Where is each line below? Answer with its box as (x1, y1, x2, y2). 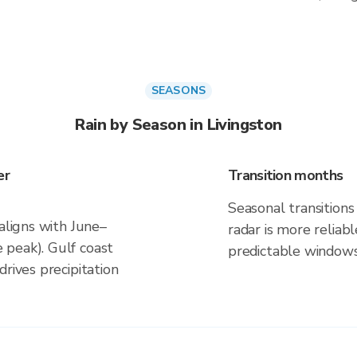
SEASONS (151, 83, 206, 98)
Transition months (228, 166, 343, 185)
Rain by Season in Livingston (75, 114, 282, 135)
